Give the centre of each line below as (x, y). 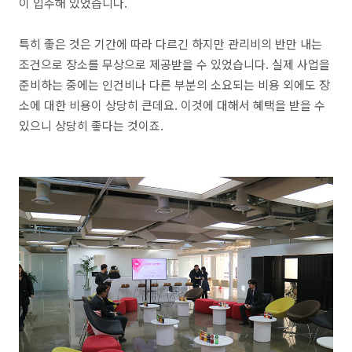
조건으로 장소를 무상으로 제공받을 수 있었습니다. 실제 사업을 (174, 64)
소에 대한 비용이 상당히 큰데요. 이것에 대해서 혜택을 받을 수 (172, 105)
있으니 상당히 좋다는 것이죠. (91, 126)
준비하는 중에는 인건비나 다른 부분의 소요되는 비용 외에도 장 (174, 85)
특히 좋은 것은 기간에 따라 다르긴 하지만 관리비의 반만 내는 (170, 44)
